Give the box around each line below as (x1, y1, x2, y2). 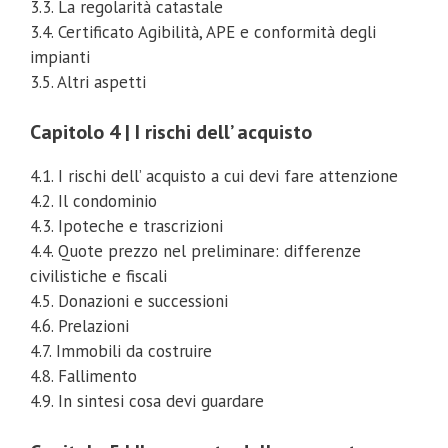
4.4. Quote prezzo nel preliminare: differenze (30, 240, 361, 263)
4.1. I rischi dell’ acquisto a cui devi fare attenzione (30, 165, 398, 188)
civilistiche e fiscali (30, 265, 167, 288)
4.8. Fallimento (30, 365, 137, 388)
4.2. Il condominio (30, 190, 157, 213)
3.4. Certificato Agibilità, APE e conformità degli (30, 20, 376, 43)
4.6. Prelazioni (30, 315, 129, 338)
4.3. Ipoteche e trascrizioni (30, 215, 223, 238)
